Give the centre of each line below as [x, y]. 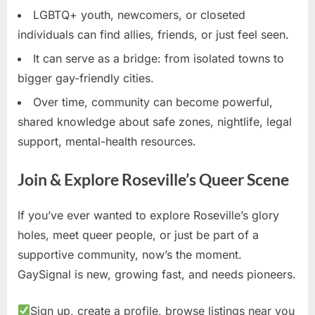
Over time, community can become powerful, [153, 102]
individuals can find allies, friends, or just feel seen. [153, 34]
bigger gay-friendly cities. [86, 78]
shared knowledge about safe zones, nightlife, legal [155, 122]
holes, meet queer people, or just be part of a [138, 234]
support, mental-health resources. [107, 142]
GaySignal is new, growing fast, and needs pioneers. [157, 274]
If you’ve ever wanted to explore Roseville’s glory [148, 215]
